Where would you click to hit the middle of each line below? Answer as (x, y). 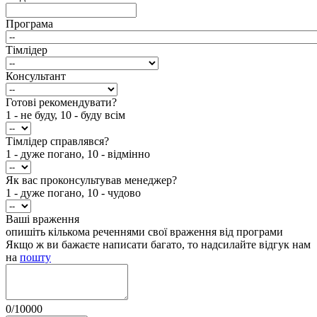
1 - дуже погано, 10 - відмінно (78, 154)
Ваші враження (42, 219)
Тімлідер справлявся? (57, 142)
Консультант (36, 76)
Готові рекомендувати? (61, 103)
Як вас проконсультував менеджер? (91, 180)
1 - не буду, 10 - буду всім (65, 115)
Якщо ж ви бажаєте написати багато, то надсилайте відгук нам (158, 245)
